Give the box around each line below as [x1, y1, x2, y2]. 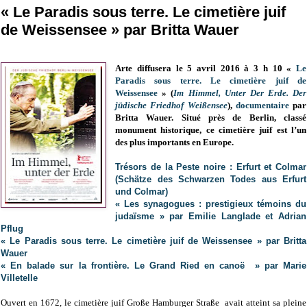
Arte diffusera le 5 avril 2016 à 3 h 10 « [115, 63, 296, 74]
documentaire [235, 100, 289, 111]
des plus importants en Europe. [115, 137, 234, 148]
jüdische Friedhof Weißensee [115, 100, 228, 111]
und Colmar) [115, 186, 169, 197]
